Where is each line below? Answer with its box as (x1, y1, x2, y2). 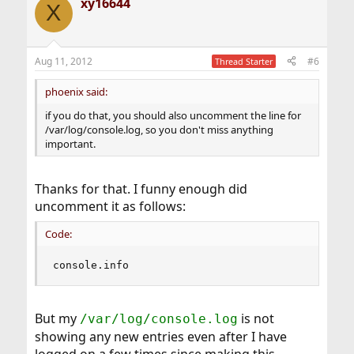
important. (44, 136, 96, 151)
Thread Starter (215, 55, 273, 67)
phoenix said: (44, 84, 107, 99)
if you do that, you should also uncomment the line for (44, 107, 301, 122)
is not (237, 309, 274, 327)
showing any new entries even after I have (34, 327, 287, 345)
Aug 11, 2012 (34, 54, 92, 68)
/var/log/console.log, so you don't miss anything (44, 122, 273, 137)
